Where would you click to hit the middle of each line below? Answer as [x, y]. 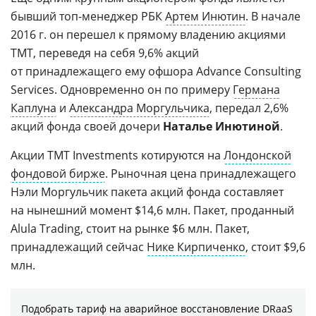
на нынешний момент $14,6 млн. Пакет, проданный [152, 210]
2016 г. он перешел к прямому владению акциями [148, 34]
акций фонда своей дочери [87, 126]
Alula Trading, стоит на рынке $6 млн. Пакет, [130, 228]
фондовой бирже [58, 173]
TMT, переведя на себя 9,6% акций [105, 53]
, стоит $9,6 [275, 247]
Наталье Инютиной [221, 126]
